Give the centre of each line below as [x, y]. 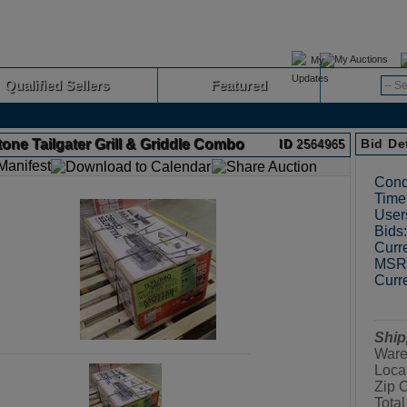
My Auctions [361, 59]
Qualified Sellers [57, 85]
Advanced [351, 84]
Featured [239, 85]
